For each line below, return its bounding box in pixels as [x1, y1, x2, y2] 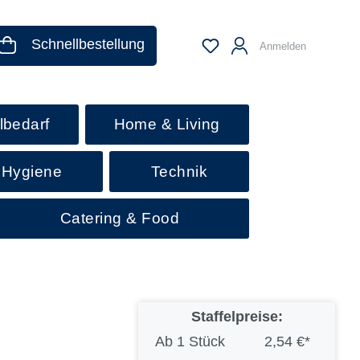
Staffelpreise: [190, 309, 283, 325]
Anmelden [259, 39, 306, 52]
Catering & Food [60, 209, 180, 227]
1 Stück [176, 333, 225, 350]
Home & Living [113, 116, 220, 133]
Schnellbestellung [31, 36, 145, 52]
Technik [150, 162, 208, 180]
